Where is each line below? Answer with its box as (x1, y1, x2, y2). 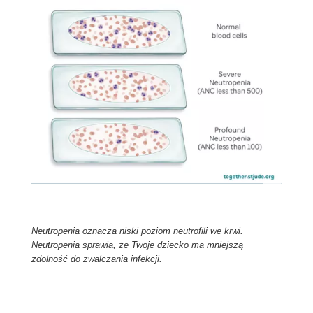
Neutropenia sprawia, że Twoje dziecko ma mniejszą (31, 239, 243, 250)
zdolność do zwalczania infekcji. (31, 253, 162, 264)
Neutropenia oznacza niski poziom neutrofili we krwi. (31, 225, 243, 236)
